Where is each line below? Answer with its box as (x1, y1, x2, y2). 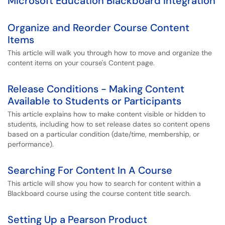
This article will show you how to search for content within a (8, 179, 201, 188)
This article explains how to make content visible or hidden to (8, 109, 205, 119)
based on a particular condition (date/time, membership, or (8, 130, 199, 139)
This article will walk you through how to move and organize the (8, 48, 212, 57)
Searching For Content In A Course (8, 164, 172, 177)
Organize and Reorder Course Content (8, 21, 189, 34)
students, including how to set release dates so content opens (8, 120, 210, 129)
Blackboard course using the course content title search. (8, 189, 191, 198)
